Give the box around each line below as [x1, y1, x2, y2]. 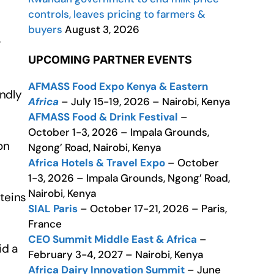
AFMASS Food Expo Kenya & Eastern [28, 80, 208, 93]
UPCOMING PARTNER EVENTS [28, 53, 192, 66]
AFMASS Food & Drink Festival [28, 110, 180, 124]
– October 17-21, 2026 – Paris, [78, 202, 227, 215]
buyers [28, 23, 62, 36]
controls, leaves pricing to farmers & [28, 7, 206, 21]
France [28, 217, 62, 231]
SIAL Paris [28, 202, 78, 215]
